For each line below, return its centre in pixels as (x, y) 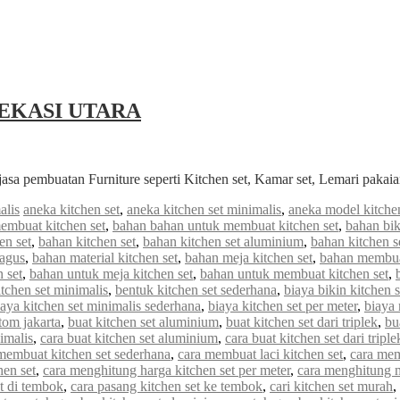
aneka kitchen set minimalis (204, 209)
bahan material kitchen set (105, 257)
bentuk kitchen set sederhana (196, 289)
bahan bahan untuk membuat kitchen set (225, 225)
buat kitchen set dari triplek (302, 321)
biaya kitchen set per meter (283, 305)
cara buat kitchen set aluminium (129, 337)
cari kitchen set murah (331, 386)
